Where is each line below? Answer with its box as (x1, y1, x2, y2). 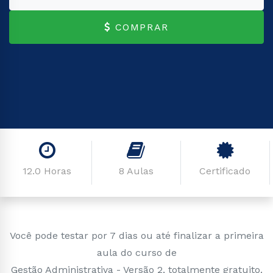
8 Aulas (118, 165, 154, 177)
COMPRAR (115, 21, 169, 33)
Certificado (199, 165, 251, 177)
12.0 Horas (23, 165, 72, 177)
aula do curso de (96, 247, 177, 258)
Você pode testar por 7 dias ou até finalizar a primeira (9, 230, 264, 241)
